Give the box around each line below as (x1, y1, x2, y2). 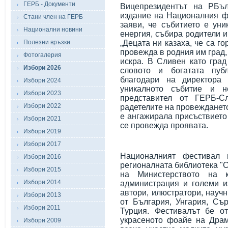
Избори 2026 (23, 64, 61, 71)
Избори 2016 (23, 153, 61, 160)
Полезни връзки (23, 39, 70, 46)
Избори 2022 (23, 102, 61, 109)
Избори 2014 (23, 179, 61, 186)
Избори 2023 (23, 90, 61, 97)
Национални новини (23, 26, 82, 33)
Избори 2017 (23, 140, 61, 148)
